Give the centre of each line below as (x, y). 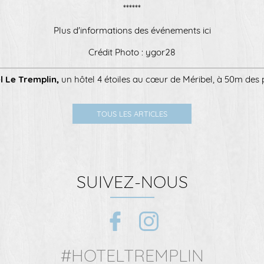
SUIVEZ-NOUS (132, 182)
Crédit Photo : (117, 52)
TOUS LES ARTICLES (132, 114)
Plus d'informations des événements (128, 30)
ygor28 (161, 52)
